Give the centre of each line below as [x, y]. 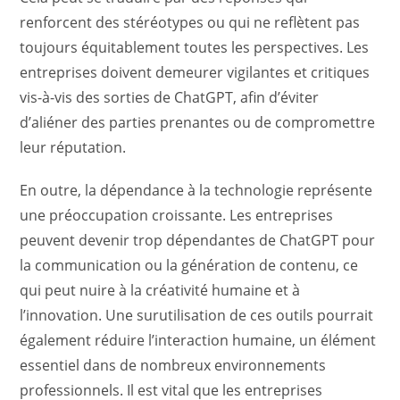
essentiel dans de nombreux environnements [173, 365]
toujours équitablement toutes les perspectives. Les [195, 47]
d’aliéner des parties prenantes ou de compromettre [198, 122]
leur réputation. [73, 147]
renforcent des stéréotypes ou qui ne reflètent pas [190, 22]
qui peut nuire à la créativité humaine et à [160, 290]
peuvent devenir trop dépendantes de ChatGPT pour [198, 240]
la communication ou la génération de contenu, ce [189, 265]
